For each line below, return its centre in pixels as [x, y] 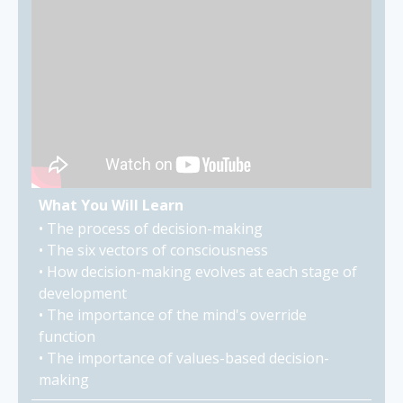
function [67, 336]
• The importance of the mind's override [173, 314]
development [83, 293]
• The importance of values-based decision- [184, 358]
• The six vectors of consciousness [153, 250]
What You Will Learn [111, 205]
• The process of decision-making [151, 228]
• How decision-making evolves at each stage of [198, 271]
